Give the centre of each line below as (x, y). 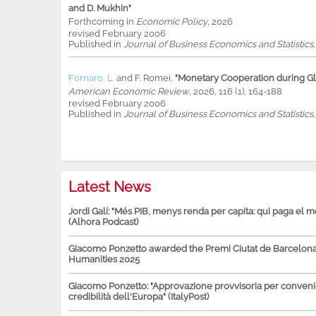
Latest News (110, 187)
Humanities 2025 (104, 260)
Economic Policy (172, 22)
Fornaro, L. (91, 78)
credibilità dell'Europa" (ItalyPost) (139, 297)
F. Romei (153, 78)
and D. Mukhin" (100, 8)
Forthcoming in (102, 22)
